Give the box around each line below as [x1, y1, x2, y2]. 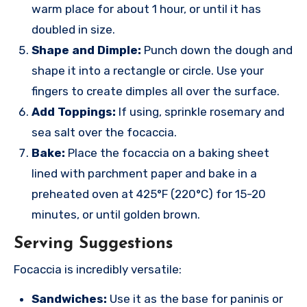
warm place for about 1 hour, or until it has [32, 1, 261, 16]
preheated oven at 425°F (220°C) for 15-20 [32, 186, 266, 201]
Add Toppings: [32, 104, 116, 119]
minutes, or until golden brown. [32, 207, 200, 221]
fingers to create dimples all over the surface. [32, 84, 280, 98]
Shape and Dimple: [32, 42, 141, 57]
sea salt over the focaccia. [32, 125, 177, 139]
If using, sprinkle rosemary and [116, 104, 284, 119]
